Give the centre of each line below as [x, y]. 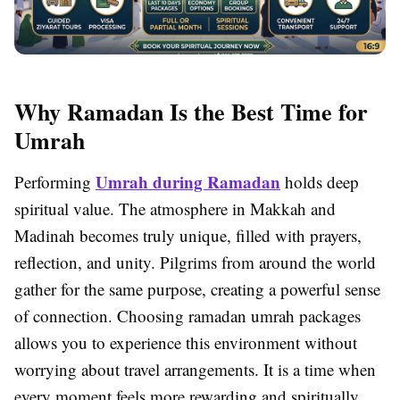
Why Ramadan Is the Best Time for [191, 112]
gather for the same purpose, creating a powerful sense [197, 289]
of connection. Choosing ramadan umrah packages [187, 316]
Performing [55, 182]
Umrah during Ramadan [188, 182]
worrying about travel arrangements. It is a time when [195, 370]
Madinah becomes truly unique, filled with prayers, [188, 236]
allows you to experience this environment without [186, 343]
